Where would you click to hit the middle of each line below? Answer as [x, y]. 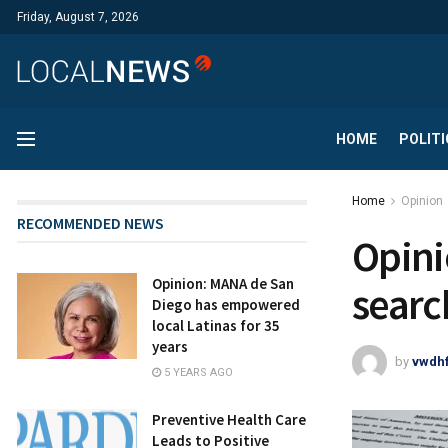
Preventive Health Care [229, 419]
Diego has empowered [226, 304]
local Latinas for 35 [216, 325]
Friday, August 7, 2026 [78, 17]
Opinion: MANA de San [223, 283]
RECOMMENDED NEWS [90, 223]
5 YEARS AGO [197, 372]
